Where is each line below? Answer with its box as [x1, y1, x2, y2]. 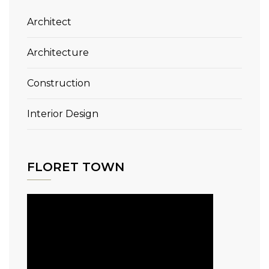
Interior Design [27, 108, 98, 120]
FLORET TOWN [27, 160, 124, 175]
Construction [27, 77, 90, 89]
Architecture [27, 47, 89, 59]
